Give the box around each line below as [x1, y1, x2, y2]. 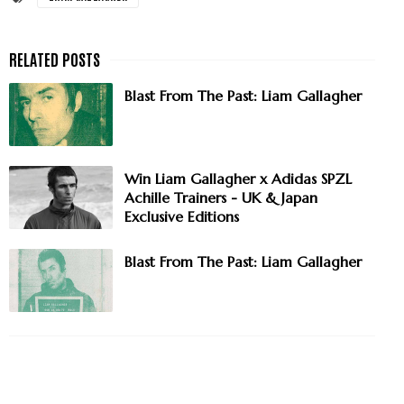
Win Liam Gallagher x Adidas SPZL [124, 170, 352, 188]
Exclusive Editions [124, 207, 239, 226]
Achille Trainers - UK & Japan [124, 188, 317, 207]
